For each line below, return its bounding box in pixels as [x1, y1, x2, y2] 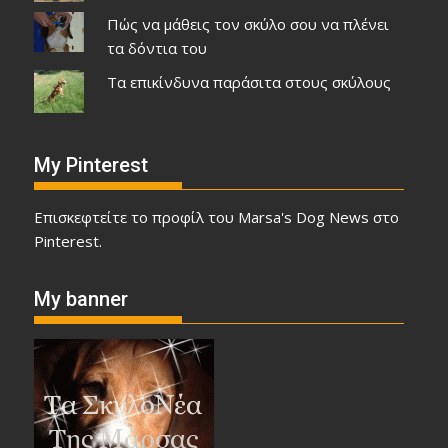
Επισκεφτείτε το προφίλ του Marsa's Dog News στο [34, 206, 400, 227]
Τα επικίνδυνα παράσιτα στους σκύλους [106, 72, 391, 93]
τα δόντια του [106, 38, 207, 59]
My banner [34, 287, 129, 312]
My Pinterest [34, 152, 149, 177]
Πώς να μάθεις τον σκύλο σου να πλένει [106, 14, 389, 35]
